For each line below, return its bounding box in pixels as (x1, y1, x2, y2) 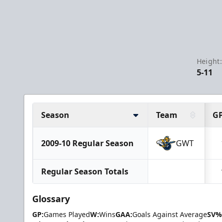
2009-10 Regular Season (41, 138, 134, 149)
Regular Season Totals (41, 166, 128, 177)
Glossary (32, 193, 70, 205)
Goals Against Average (132, 210, 207, 219)
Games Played (44, 210, 90, 219)
